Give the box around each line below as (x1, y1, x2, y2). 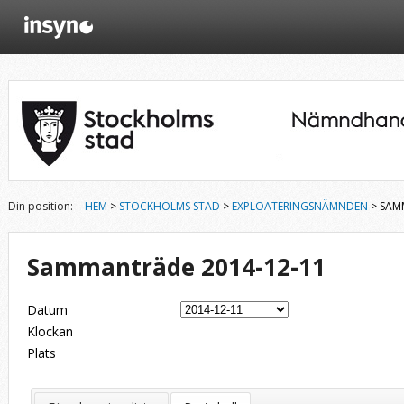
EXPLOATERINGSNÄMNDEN (232, 198, 368, 214)
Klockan (27, 323, 73, 340)
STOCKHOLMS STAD (119, 198, 220, 214)
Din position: (8, 198, 73, 214)
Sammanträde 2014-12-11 (27, 251, 326, 283)
